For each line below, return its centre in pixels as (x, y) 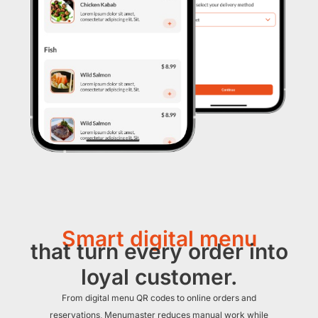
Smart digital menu (159, 239)
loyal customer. (159, 277)
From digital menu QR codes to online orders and (159, 298)
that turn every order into (159, 252)
